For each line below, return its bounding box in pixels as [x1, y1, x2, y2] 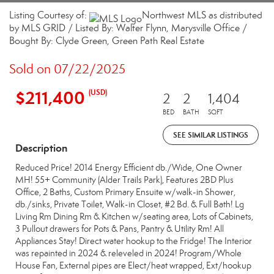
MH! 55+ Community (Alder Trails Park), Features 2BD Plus [15, 174, 234, 185]
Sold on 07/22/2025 [9, 61, 125, 77]
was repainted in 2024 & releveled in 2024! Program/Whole [15, 248, 242, 259]
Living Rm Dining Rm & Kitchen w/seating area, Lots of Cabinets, [15, 211, 253, 222]
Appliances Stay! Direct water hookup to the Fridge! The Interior [15, 235, 252, 246]
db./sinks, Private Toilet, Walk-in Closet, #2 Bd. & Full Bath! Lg [15, 199, 244, 210]
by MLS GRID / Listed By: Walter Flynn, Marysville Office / [9, 22, 247, 34]
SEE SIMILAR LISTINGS [173, 130, 248, 139]
